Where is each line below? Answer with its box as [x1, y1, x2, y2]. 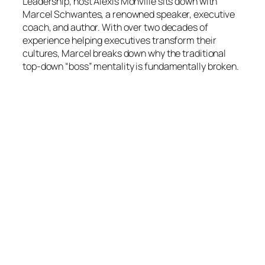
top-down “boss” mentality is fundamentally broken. [22, 59, 239, 73]
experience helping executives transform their [22, 33, 216, 47]
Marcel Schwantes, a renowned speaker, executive [22, 7, 235, 21]
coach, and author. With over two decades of [22, 20, 208, 34]
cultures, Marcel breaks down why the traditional [22, 46, 227, 60]
